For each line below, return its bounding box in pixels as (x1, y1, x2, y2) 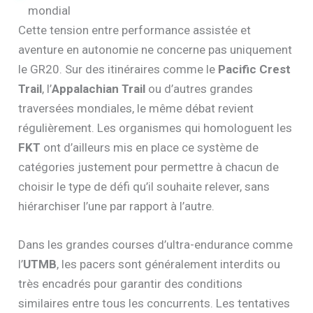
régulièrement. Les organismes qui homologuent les (18, 120, 293, 135)
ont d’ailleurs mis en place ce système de (41, 140, 259, 154)
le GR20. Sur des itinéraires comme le (18, 61, 219, 76)
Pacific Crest (218, 61, 291, 76)
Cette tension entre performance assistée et (18, 22, 252, 37)
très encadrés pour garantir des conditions (18, 277, 243, 291)
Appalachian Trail (52, 81, 146, 96)
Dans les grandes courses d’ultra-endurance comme (18, 238, 293, 252)
